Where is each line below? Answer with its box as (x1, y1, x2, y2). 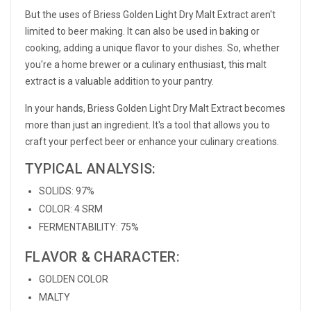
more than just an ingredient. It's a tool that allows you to (25, 119, 270, 131)
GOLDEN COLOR (39, 274, 108, 285)
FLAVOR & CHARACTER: (25, 249, 180, 266)
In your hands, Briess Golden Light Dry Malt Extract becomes (25, 103, 285, 115)
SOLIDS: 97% (39, 185, 94, 197)
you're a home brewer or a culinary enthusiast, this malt (25, 59, 267, 71)
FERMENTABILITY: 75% (39, 221, 139, 233)
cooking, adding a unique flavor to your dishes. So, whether (25, 42, 280, 54)
